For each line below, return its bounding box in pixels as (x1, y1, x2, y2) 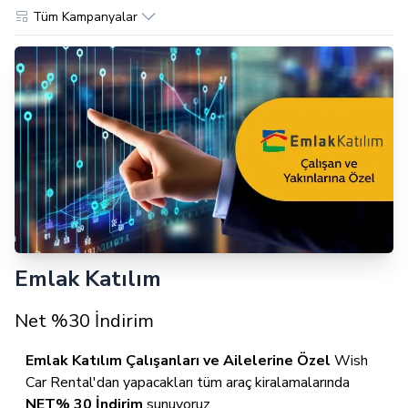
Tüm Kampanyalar (33, 8, 138, 25)
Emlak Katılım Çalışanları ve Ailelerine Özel (25, 350, 331, 371)
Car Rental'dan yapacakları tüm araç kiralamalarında (25, 372, 350, 393)
